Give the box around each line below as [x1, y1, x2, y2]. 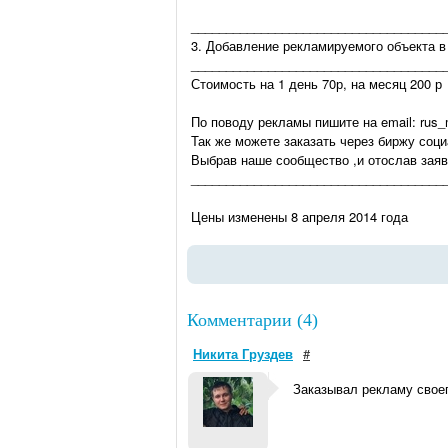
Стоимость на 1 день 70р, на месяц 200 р [191, 74, 442, 93]
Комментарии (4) [187, 310, 318, 330]
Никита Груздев [193, 344, 293, 363]
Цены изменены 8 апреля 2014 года [191, 207, 408, 226]
